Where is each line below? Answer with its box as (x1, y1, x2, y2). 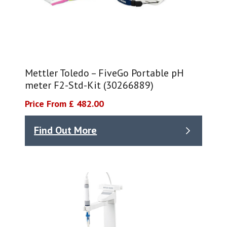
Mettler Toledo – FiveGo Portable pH (25, 66, 184, 80)
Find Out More (34, 124, 97, 137)
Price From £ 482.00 (25, 97, 104, 109)
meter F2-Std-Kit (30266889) (25, 78, 154, 92)
